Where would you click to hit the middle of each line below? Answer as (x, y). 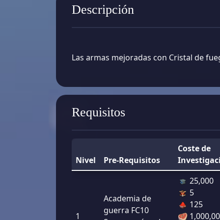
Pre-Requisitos (132, 160)
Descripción (103, 10)
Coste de (194, 149)
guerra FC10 (126, 210)
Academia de (127, 199)
